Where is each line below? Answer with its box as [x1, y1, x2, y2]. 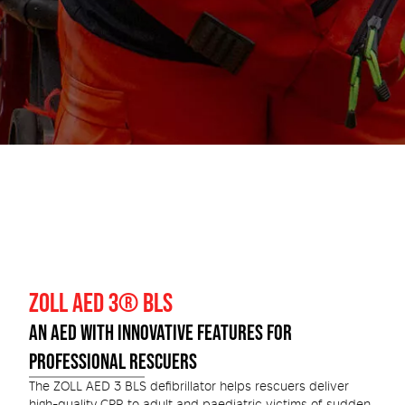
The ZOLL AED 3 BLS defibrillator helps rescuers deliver [29, 381, 349, 393]
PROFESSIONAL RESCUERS [29, 349, 197, 373]
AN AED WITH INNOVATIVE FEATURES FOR [29, 320, 292, 344]
